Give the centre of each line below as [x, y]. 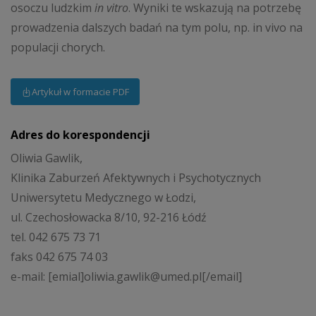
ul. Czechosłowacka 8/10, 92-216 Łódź [109, 218]
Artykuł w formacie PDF [80, 92]
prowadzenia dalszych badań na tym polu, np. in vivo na [157, 28]
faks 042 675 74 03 [59, 257]
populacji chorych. [59, 48]
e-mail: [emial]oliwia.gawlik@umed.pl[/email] [126, 277]
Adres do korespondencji [80, 134]
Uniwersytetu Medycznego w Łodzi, [103, 198]
